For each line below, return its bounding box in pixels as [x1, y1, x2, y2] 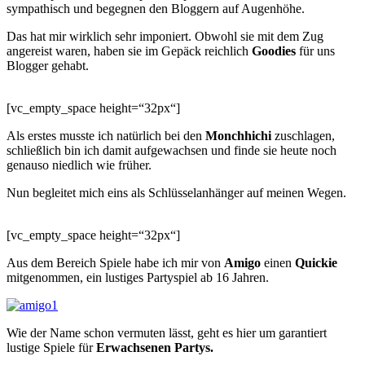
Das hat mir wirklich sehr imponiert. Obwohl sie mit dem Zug [7, 29, 323, 43]
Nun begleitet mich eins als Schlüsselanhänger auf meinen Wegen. [7, 185, 346, 200]
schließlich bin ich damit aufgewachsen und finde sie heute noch [7, 143, 336, 157]
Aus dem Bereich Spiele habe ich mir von [7, 255, 224, 270]
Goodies [252, 43, 296, 58]
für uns [296, 43, 335, 58]
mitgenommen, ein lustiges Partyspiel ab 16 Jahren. [7, 270, 269, 284]
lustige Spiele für [7, 340, 96, 354]
